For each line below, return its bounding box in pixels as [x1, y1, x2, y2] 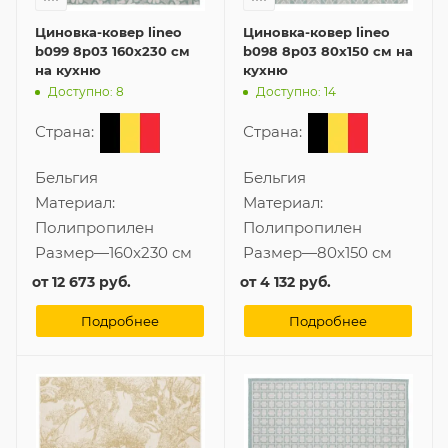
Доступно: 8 [48, 84, 124, 100]
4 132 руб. [260, 272, 331, 291]
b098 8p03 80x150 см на [243, 42, 413, 59]
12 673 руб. [52, 272, 131, 291]
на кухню [35, 61, 101, 78]
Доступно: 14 [256, 84, 336, 100]
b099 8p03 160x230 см [35, 42, 190, 59]
